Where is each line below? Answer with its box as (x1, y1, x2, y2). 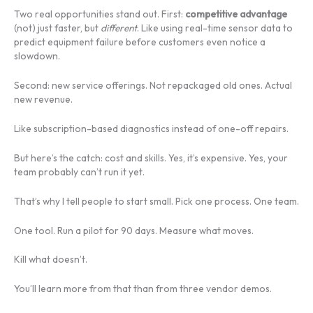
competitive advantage (185, 8, 287, 21)
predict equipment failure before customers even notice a (14, 36, 265, 49)
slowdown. (14, 50, 60, 63)
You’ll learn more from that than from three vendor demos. (14, 282, 272, 296)
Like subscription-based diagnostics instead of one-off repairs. (14, 122, 289, 135)
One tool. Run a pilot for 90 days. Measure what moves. (14, 224, 254, 237)
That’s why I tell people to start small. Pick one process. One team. (14, 194, 299, 208)
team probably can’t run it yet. (14, 165, 145, 178)
